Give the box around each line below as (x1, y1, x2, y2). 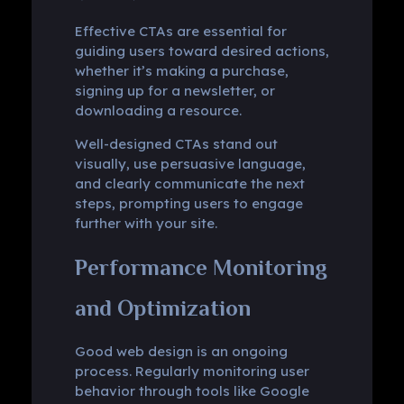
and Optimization (74, 294, 251, 321)
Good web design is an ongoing (74, 342, 288, 360)
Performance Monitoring (74, 253, 327, 280)
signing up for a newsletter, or (74, 81, 275, 99)
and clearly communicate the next (74, 174, 305, 192)
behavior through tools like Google (74, 381, 309, 399)
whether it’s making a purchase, (74, 61, 289, 79)
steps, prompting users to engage (74, 194, 303, 212)
